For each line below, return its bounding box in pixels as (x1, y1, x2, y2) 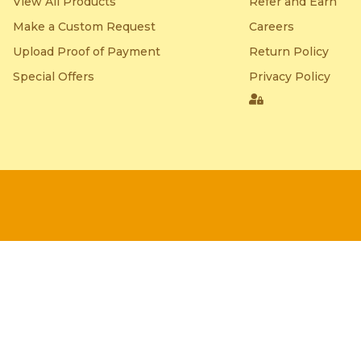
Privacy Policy (249, 68, 330, 84)
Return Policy (249, 44, 329, 59)
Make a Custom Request (12, 19, 156, 34)
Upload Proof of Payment (12, 44, 160, 59)
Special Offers (12, 68, 94, 84)
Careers (249, 19, 294, 34)
